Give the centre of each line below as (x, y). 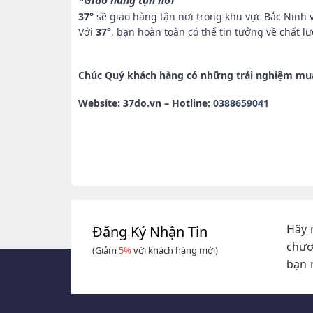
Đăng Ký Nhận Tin (150, 231)
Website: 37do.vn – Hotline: (146, 103)
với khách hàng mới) (175, 250)
